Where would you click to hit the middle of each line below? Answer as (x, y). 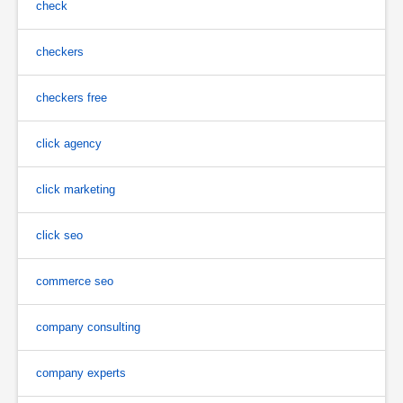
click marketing (76, 189)
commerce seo (75, 281)
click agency (69, 143)
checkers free (72, 97)
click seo (59, 235)
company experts (81, 372)
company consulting (88, 327)
